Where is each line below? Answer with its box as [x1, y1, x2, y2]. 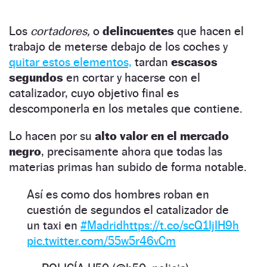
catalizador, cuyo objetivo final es [9, 85, 179, 100]
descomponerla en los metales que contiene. [9, 101, 243, 116]
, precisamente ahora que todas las [41, 144, 222, 159]
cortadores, [30, 23, 90, 38]
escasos [168, 54, 218, 69]
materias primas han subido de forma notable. [9, 159, 247, 174]
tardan [132, 54, 168, 69]
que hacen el [177, 23, 244, 38]
